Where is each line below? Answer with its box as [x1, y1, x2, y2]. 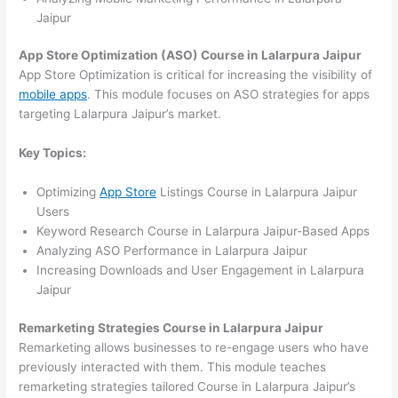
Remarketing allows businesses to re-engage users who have [19, 339, 370, 354]
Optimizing [36, 185, 100, 200]
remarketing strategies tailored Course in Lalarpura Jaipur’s [19, 378, 356, 394]
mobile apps [19, 87, 88, 102]
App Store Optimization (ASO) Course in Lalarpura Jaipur [19, 48, 362, 63]
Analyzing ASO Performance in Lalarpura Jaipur [36, 243, 308, 259]
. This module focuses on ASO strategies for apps [87, 87, 370, 102]
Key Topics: [19, 146, 87, 161]
